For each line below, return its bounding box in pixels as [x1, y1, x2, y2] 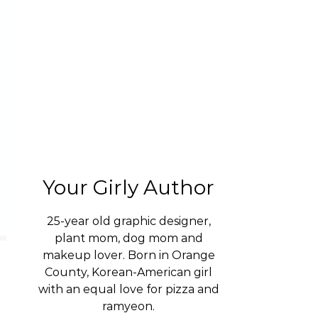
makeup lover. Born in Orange [42, 248, 215, 262]
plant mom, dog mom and [54, 231, 203, 245]
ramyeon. [102, 300, 155, 313]
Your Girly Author [43, 175, 214, 199]
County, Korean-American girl [45, 265, 212, 279]
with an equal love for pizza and [38, 283, 219, 296]
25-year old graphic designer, [46, 214, 211, 228]
